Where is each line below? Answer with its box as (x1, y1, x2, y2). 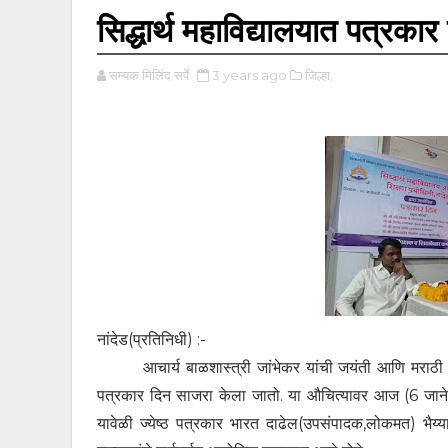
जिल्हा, (305, 66, 333, 83)
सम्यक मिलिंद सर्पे (109, 66, 189, 83)
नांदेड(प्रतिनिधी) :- (97, 329, 206, 349)
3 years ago (212, 66, 287, 83)
